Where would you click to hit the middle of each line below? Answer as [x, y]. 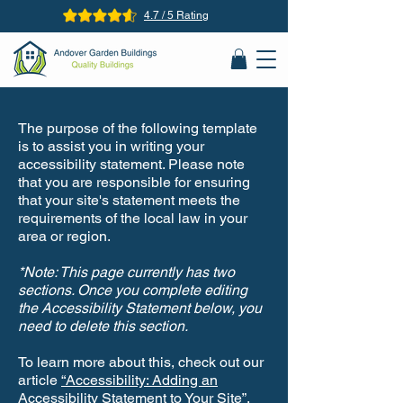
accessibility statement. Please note [131, 164]
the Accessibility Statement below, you [140, 308]
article [40, 380]
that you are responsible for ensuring [134, 182]
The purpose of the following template [138, 128]
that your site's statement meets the [129, 200]
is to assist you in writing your [111, 146]
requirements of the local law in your [133, 218]
